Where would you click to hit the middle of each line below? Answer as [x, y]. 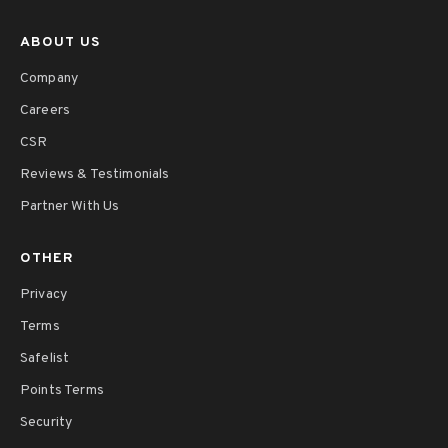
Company [49, 79]
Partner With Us [70, 207]
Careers [45, 111]
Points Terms [62, 391]
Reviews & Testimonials [95, 175]
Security [46, 423]
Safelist [45, 359]
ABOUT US [60, 43]
